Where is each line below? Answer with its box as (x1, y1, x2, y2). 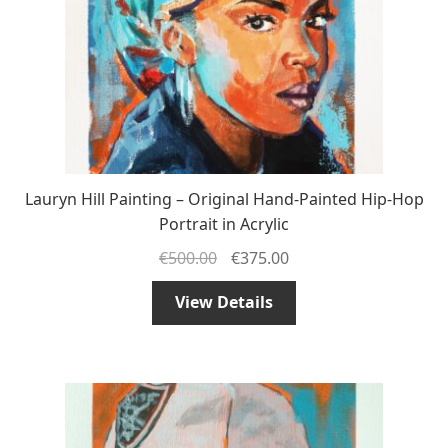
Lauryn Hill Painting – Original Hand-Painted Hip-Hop (24, 187, 424, 210)
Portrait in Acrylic (159, 212, 289, 235)
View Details (175, 291, 273, 314)
